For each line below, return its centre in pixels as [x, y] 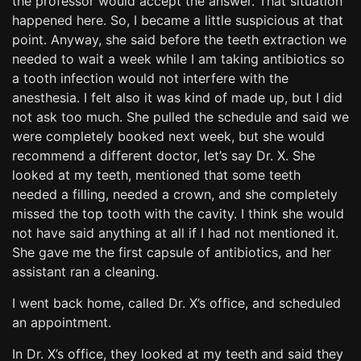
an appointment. [62, 322]
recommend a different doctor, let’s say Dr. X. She [164, 155]
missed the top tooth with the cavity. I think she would [178, 213]
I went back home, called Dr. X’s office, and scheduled [176, 303]
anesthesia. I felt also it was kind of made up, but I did [177, 97]
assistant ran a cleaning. [85, 271]
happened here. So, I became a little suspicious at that [178, 20]
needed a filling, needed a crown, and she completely [175, 194]
